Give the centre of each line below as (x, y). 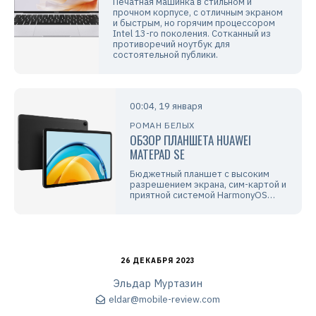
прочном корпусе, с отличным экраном (198, 12)
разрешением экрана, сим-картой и (208, 184)
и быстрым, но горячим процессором (194, 23)
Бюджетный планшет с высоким (200, 174)
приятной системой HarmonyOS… (203, 195)
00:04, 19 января (166, 106)
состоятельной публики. (165, 54)
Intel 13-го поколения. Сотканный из (192, 33)
